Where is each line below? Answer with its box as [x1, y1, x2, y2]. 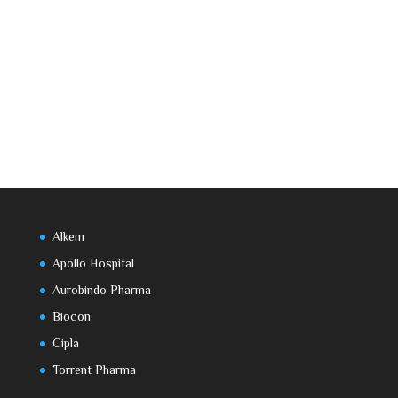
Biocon [52, 308, 91, 323]
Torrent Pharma [52, 362, 136, 377]
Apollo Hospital [52, 255, 134, 270]
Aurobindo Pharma [52, 282, 151, 297]
